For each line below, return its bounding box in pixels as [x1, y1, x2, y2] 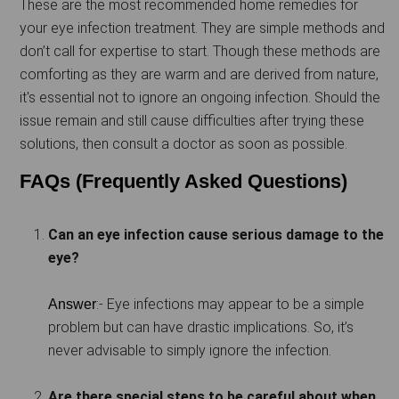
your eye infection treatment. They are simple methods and [20, 20, 385, 37]
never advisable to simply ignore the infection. [48, 342, 331, 360]
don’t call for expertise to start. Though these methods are [20, 43, 380, 61]
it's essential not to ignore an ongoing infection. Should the [20, 89, 380, 107]
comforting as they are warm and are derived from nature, [20, 66, 379, 84]
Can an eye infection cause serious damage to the [48, 226, 384, 244]
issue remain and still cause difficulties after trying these [20, 112, 364, 130]
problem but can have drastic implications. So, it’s [48, 319, 354, 337]
